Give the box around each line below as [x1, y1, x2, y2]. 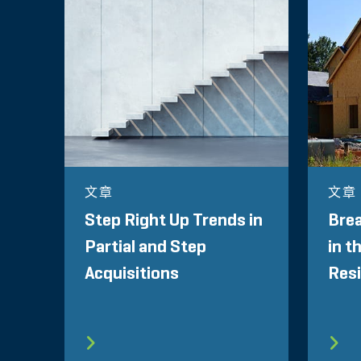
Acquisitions [85, 265, 179, 284]
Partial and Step [85, 239, 206, 257]
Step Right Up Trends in [85, 212, 263, 230]
